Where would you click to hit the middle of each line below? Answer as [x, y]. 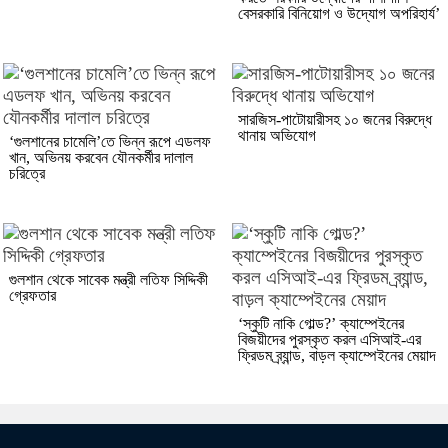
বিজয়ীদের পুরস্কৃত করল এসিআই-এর [329, 339]
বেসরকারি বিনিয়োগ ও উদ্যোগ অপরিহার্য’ [339, 13]
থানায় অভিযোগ [277, 135]
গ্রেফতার [32, 295]
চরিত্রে [27, 173]
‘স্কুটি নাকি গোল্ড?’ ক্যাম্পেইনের [321, 323]
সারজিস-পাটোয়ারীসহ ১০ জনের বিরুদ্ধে [335, 119]
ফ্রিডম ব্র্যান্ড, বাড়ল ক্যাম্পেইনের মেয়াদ [337, 355]
